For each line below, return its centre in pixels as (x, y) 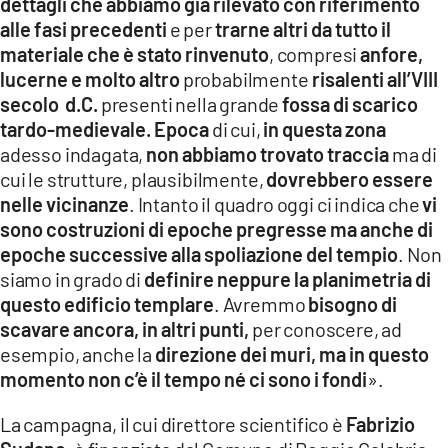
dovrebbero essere (348, 179)
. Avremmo (261, 304)
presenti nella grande (190, 104)
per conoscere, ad (327, 329)
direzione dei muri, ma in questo (291, 354)
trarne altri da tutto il (302, 29)
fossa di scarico (350, 104)
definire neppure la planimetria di (287, 279)
